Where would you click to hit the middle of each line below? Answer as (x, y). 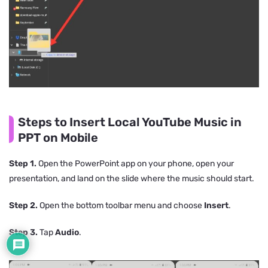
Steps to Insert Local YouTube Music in (130, 122)
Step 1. (23, 163)
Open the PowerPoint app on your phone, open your (135, 163)
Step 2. (23, 205)
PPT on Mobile (58, 137)
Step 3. (23, 232)
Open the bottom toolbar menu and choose (121, 205)
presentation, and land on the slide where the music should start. (132, 178)
